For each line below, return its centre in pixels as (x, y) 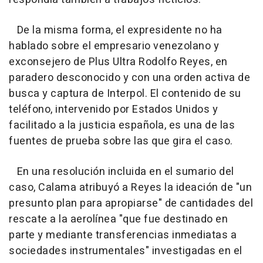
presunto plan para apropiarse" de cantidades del (131, 203)
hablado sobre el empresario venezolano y (114, 46)
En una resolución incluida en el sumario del (122, 171)
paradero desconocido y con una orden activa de (129, 77)
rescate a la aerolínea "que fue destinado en (118, 219)
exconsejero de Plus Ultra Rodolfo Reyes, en (118, 62)
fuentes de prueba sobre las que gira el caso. (121, 141)
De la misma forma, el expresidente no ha (116, 30)
